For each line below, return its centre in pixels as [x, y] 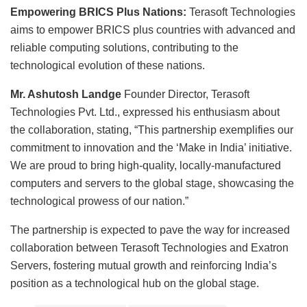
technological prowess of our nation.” [99, 201]
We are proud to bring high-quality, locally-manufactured [146, 166]
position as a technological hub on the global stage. [135, 284]
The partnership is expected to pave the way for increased [150, 230]
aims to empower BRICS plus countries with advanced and [153, 30]
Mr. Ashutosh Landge [66, 95]
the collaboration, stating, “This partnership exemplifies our [152, 130]
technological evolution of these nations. [108, 66]
